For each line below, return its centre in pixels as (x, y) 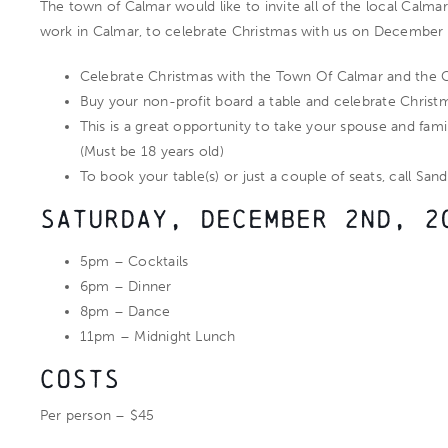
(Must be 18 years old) (151, 151)
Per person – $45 (97, 415)
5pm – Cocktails (134, 261)
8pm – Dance (125, 311)
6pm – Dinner (125, 286)
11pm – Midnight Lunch (157, 336)
